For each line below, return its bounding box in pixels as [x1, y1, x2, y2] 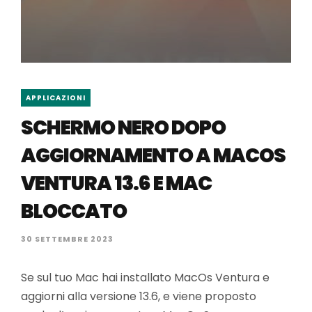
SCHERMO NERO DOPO [21, 114, 226, 141]
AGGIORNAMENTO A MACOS [21, 142, 286, 169]
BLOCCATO [21, 198, 127, 225]
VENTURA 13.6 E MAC [21, 170, 212, 197]
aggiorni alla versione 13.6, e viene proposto [21, 288, 256, 304]
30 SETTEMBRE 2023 [21, 233, 114, 244]
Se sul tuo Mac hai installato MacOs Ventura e [21, 270, 270, 286]
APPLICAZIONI [26, 93, 86, 103]
